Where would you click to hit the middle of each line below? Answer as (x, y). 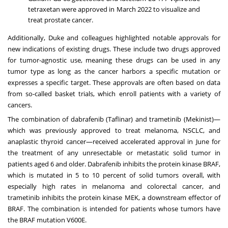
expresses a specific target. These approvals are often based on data (114, 83)
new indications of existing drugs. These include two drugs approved (114, 49)
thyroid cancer (63, 142)
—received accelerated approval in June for (153, 142)
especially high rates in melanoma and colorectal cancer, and (114, 187)
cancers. (21, 105)
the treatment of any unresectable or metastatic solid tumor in (114, 153)
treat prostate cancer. (61, 20)
